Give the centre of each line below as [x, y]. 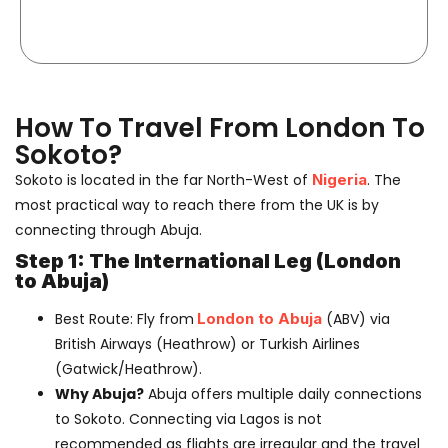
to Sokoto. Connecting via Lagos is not [188, 418]
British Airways [103, 343]
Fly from [163, 318]
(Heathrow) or [205, 343]
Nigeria [339, 179]
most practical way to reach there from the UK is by [197, 204]
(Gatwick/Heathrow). [128, 368]
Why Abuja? [99, 393]
